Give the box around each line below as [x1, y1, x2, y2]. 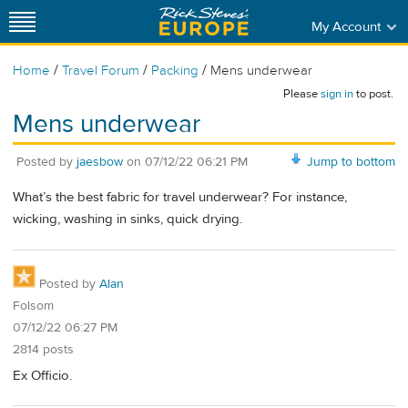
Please [283, 87, 321, 101]
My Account [311, 17, 381, 36]
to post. [353, 87, 393, 101]
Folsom [13, 297, 54, 314]
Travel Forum [62, 62, 139, 79]
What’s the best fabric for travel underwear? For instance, [13, 189, 347, 207]
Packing [151, 62, 199, 79]
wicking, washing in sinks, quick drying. [13, 210, 242, 229]
